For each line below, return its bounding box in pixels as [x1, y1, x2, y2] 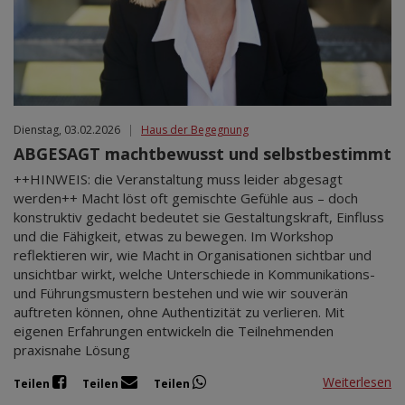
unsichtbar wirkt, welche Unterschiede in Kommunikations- [14, 264, 375, 283]
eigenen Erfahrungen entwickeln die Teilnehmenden [14, 321, 334, 340]
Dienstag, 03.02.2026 [14, 121, 120, 137]
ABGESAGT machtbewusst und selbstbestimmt [14, 142, 391, 165]
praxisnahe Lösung [14, 340, 130, 359]
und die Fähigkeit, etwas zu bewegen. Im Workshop [14, 226, 334, 245]
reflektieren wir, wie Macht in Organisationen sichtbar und [14, 245, 372, 264]
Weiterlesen [323, 373, 391, 391]
